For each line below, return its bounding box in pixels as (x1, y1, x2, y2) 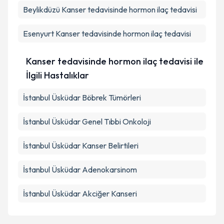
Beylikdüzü (23, 4, 60, 14)
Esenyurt (23, 28, 54, 38)
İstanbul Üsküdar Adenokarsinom (23, 164, 137, 174)
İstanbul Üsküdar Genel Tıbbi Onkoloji (23, 116, 151, 126)
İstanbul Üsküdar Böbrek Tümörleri (23, 92, 141, 102)
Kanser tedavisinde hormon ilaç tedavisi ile (26, 55, 204, 67)
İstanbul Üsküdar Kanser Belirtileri (23, 140, 138, 150)
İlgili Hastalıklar (26, 69, 89, 81)
